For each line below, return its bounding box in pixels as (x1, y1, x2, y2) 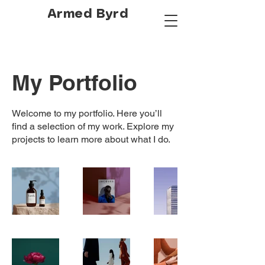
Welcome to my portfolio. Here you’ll (12, 108, 162, 119)
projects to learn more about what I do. (12, 134, 170, 145)
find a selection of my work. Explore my (12, 121, 174, 132)
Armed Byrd (47, 8, 128, 20)
